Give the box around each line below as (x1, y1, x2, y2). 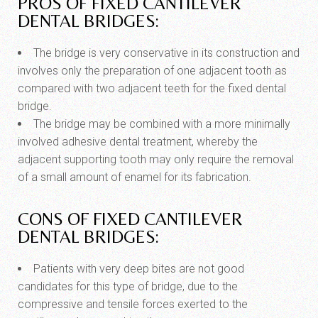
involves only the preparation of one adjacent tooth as (18, 64, 287, 77)
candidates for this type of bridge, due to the (18, 280, 238, 293)
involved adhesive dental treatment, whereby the (18, 135, 258, 148)
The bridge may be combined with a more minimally (33, 117, 290, 131)
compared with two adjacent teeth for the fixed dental (18, 82, 286, 95)
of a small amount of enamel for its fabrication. (18, 170, 251, 184)
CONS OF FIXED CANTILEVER (18, 209, 243, 229)
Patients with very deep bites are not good (33, 262, 244, 275)
